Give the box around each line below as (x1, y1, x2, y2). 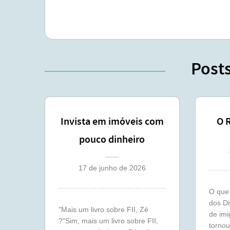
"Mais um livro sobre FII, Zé (59, 205, 148, 214)
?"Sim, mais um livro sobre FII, (59, 217, 158, 225)
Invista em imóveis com (60, 115, 164, 128)
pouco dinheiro (79, 133, 145, 146)
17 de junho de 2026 (78, 164, 146, 172)
